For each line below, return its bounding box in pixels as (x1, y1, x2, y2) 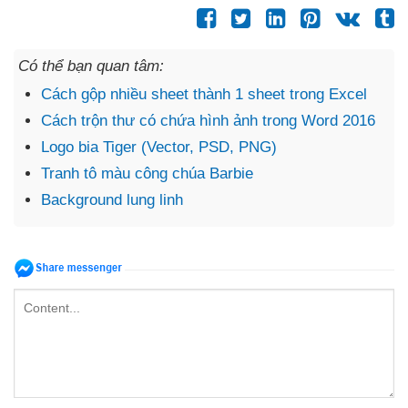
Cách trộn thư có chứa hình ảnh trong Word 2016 (41, 112, 375, 130)
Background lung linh (41, 191, 183, 209)
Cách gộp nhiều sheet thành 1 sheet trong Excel (41, 86, 367, 104)
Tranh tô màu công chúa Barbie (41, 165, 253, 183)
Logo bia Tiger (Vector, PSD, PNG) (41, 138, 277, 157)
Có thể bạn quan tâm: (18, 57, 164, 76)
